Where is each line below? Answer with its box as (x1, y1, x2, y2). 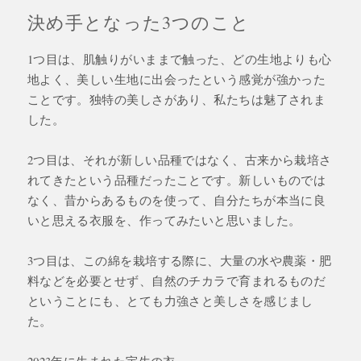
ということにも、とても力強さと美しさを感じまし (27, 292, 313, 309)
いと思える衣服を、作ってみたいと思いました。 (27, 212, 301, 229)
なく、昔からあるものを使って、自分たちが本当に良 (27, 192, 326, 209)
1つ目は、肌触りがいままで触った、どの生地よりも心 (27, 51, 332, 68)
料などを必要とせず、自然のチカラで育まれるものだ (27, 272, 326, 288)
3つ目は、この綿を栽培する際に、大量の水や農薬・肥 (27, 251, 332, 268)
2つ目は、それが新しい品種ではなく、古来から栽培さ (27, 151, 332, 168)
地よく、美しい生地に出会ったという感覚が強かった (27, 71, 326, 88)
